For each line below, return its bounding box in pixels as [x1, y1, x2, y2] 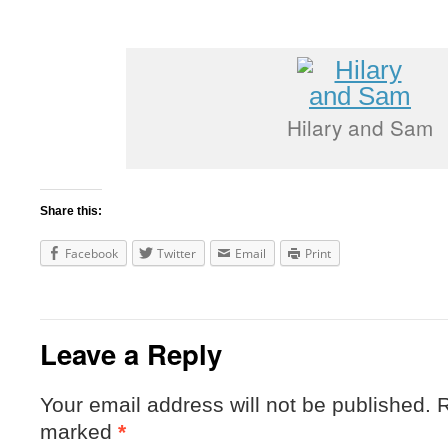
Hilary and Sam [287, 112, 433, 142]
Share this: [40, 204, 102, 218]
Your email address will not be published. [40, 393, 431, 416]
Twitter [157, 245, 196, 262]
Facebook [65, 245, 118, 262]
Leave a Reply [40, 334, 222, 373]
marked [40, 420, 118, 443]
